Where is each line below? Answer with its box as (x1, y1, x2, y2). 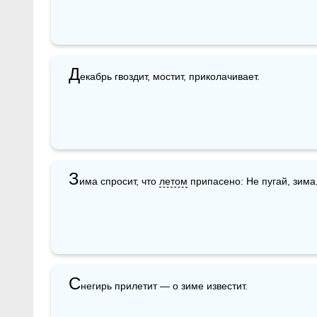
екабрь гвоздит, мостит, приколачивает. (80, 70, 260, 82)
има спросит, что (79, 175, 159, 187)
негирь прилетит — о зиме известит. (81, 279, 248, 292)
